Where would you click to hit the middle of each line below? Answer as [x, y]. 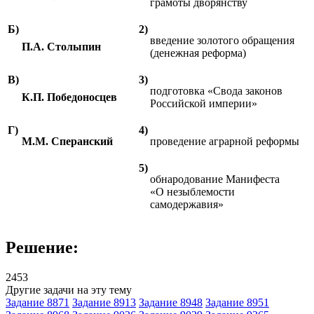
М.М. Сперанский [67, 141]
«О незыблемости [192, 191]
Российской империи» [204, 103]
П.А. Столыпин [61, 46]
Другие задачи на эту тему [69, 289]
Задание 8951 [237, 302]
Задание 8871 [37, 302]
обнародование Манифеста [215, 179]
